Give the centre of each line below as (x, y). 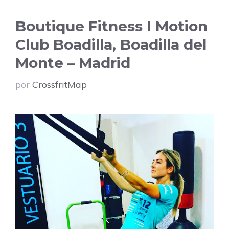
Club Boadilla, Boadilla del (111, 45)
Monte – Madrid (73, 63)
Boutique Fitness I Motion (111, 26)
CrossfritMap (60, 85)
